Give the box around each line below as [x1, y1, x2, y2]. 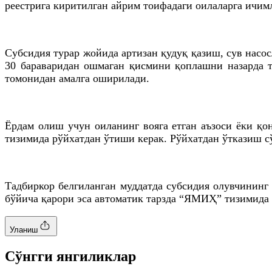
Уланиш [10, 225, 38, 234]
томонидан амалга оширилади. [5, 72, 149, 84]
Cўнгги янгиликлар [5, 248, 136, 264]
